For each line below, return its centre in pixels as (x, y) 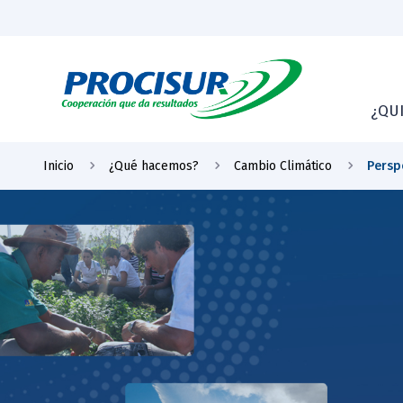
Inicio (58, 166)
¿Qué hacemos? (154, 166)
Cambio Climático (283, 166)
